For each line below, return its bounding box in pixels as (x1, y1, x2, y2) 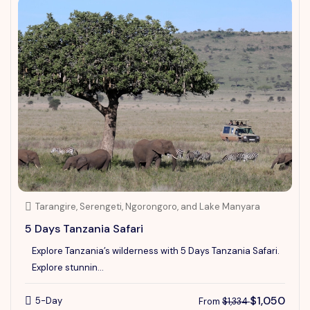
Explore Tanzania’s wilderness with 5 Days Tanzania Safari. (32, 244, 280, 257)
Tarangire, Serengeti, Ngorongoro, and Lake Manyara (35, 200, 260, 212)
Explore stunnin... (32, 261, 104, 273)
